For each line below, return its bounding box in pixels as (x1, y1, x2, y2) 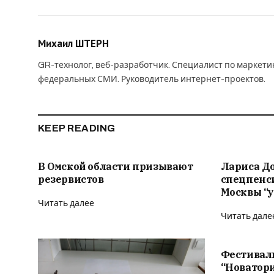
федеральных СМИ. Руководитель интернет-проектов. (38, 74, 265, 84)
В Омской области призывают (38, 160, 193, 172)
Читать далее (38, 198, 94, 208)
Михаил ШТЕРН (38, 36, 109, 50)
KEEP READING (38, 122, 116, 133)
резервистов (38, 172, 104, 185)
